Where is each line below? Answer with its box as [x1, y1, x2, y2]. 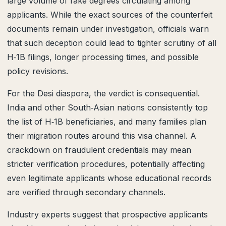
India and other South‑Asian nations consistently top [7, 102, 208, 112]
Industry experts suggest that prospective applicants [7, 209, 208, 219]
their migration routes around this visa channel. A [7, 131, 196, 141]
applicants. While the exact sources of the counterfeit [7, 10, 212, 20]
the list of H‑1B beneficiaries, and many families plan [7, 117, 206, 127]
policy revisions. [7, 66, 68, 76]
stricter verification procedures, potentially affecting [7, 159, 205, 169]
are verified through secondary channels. [7, 187, 165, 197]
